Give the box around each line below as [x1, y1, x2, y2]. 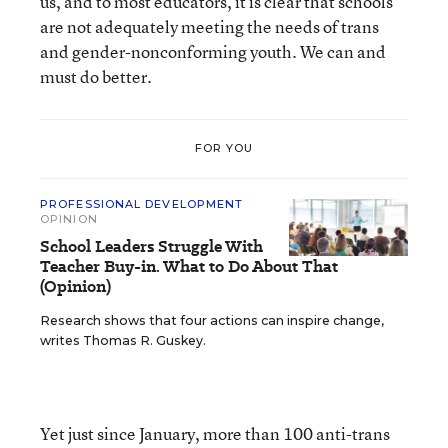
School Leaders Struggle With [40, 234, 263, 258]
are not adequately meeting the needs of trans [40, 14, 379, 38]
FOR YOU [194, 141, 254, 156]
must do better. [40, 64, 152, 88]
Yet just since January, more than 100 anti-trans [40, 421, 390, 445]
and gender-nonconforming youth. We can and [40, 39, 386, 63]
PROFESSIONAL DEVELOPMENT [40, 196, 244, 211]
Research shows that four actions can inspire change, [40, 312, 384, 328]
